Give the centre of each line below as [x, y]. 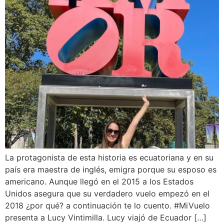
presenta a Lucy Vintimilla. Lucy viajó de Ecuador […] [106, 218]
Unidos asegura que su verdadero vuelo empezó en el [107, 194]
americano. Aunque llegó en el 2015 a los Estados [99, 182]
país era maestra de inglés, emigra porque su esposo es [111, 170]
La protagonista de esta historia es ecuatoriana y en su [109, 158]
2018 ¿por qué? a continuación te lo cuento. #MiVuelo [107, 206]
